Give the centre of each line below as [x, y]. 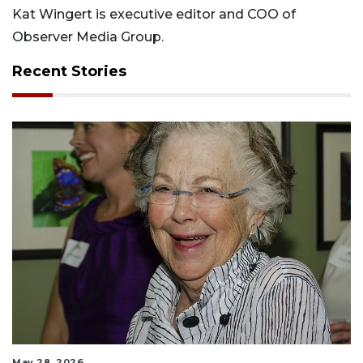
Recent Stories [69, 72]
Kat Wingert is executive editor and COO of [154, 15]
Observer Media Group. [88, 37]
